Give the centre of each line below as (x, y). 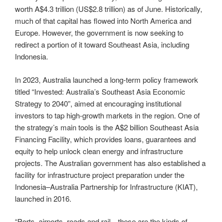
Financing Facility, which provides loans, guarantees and (105, 139)
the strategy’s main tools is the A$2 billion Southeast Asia (107, 127)
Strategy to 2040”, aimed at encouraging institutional (98, 103)
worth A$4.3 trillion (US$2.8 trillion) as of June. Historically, (109, 9)
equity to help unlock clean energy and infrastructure (99, 151)
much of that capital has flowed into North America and (103, 21)
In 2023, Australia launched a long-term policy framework (107, 79)
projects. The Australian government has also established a (110, 163)
